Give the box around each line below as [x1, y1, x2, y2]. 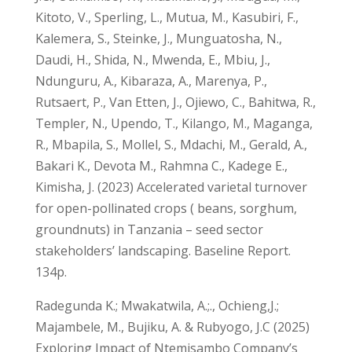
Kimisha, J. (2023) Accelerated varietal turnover [35, 178, 307, 196]
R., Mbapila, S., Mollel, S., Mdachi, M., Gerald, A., [35, 135, 307, 153]
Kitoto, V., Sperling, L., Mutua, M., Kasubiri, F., [35, 8, 299, 26]
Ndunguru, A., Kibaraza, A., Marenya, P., [35, 71, 267, 90]
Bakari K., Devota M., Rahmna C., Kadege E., [35, 156, 288, 174]
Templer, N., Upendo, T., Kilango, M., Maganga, [35, 114, 313, 132]
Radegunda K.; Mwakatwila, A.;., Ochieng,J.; [35, 296, 279, 314]
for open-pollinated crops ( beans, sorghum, [35, 199, 297, 217]
